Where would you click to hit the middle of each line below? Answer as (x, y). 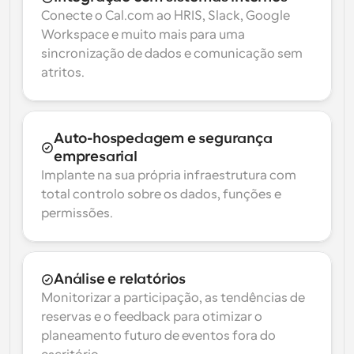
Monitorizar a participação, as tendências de (173, 298)
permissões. (77, 213)
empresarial (96, 156)
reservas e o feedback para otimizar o (152, 317)
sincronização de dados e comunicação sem (172, 54)
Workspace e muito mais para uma (143, 35)
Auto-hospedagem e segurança (163, 138)
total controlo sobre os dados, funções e (161, 194)
